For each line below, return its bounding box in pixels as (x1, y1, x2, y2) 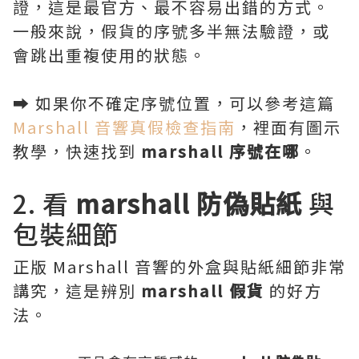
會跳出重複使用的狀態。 (13, 42, 207, 67)
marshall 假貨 (141, 278, 264, 302)
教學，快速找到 (13, 139, 141, 163)
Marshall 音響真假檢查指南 (13, 115, 236, 139)
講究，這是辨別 (13, 278, 141, 302)
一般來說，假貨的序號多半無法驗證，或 (13, 18, 330, 42)
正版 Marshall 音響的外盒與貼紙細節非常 (13, 254, 346, 278)
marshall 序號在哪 (141, 139, 300, 163)
